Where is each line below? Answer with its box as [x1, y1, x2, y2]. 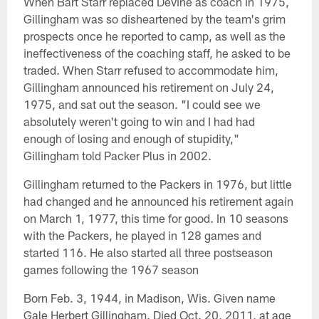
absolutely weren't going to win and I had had [23, 114, 255, 129]
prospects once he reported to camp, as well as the [23, 28, 286, 43]
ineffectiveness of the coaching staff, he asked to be [23, 46, 291, 61]
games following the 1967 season [23, 262, 199, 277]
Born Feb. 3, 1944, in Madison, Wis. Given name [23, 291, 276, 305]
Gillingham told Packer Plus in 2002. [23, 148, 211, 163]
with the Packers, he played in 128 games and [23, 228, 261, 243]
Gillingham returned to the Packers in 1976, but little [23, 177, 292, 192]
